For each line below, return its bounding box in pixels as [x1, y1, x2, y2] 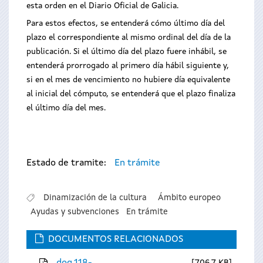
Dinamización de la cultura [43, 193, 147, 202]
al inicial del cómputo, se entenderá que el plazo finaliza [26, 90, 235, 98]
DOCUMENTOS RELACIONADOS [48, 235, 183, 245]
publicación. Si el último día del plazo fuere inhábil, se [26, 48, 227, 56]
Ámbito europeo [157, 193, 221, 202]
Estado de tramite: [26, 159, 109, 168]
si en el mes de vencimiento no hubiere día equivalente [26, 76, 230, 84]
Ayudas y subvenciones [31, 207, 120, 216]
